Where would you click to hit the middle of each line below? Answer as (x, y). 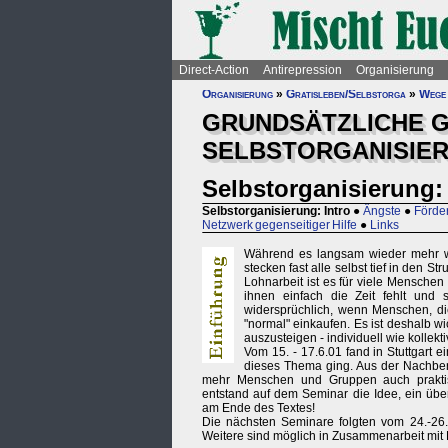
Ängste (382, 211)
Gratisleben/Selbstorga (346, 94)
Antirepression (302, 70)
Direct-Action (214, 70)
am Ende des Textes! (258, 408)
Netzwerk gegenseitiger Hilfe (279, 225)
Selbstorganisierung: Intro (276, 211)
